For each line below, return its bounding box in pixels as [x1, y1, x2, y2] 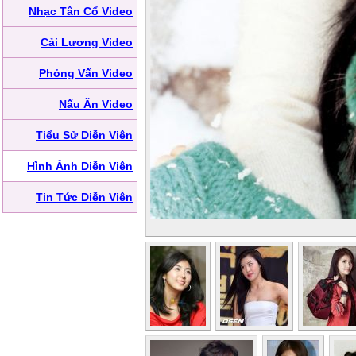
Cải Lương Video [41, 36, 133, 48]
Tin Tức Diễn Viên [36, 191, 133, 203]
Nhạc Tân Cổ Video [29, 5, 133, 17]
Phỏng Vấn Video [39, 67, 133, 79]
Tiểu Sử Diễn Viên [36, 129, 133, 141]
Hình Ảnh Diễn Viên [27, 160, 133, 172]
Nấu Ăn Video [59, 98, 133, 110]
